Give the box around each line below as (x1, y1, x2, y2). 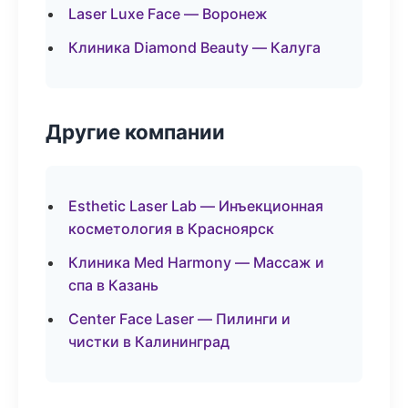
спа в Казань (68, 276, 158, 294)
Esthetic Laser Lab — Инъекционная (68, 197, 323, 215)
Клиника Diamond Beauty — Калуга (68, 38, 321, 56)
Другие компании (46, 119, 225, 144)
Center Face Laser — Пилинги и (68, 310, 291, 328)
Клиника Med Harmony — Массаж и (68, 253, 324, 271)
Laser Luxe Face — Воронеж (68, 5, 268, 23)
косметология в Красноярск (68, 219, 274, 238)
